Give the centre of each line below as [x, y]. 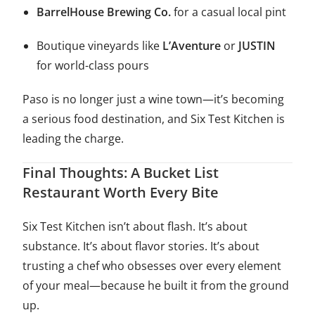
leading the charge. [73, 138]
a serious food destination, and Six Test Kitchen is [154, 118]
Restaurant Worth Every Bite [121, 192]
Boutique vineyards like [100, 45]
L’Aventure [192, 45]
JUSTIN [257, 45]
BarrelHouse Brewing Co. [104, 12]
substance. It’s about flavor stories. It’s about [141, 246]
